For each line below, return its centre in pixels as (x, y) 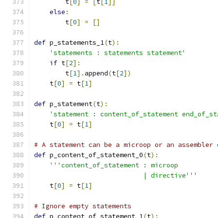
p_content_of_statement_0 (94, 155)
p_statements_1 (75, 43)
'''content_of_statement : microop (114, 165)
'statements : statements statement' (118, 53)
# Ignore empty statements (83, 206)
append (96, 73)
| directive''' (116, 175)
